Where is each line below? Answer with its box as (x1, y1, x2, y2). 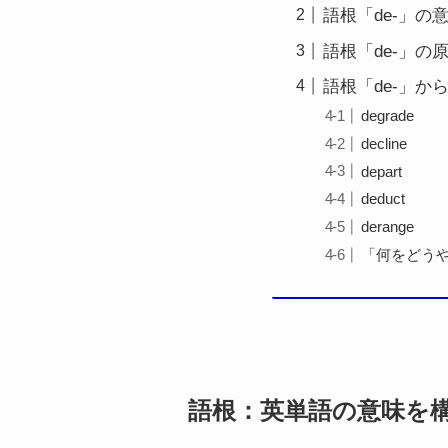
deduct (361, 190, 406, 208)
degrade (361, 106, 415, 124)
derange (361, 218, 415, 236)
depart (361, 162, 403, 180)
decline (361, 134, 408, 152)
